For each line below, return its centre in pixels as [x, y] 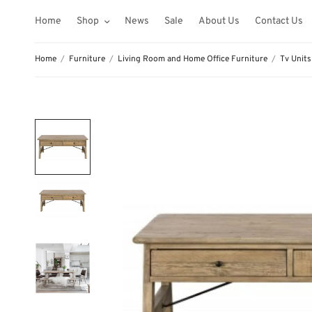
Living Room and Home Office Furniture [193, 59]
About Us [219, 21]
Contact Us [279, 21]
